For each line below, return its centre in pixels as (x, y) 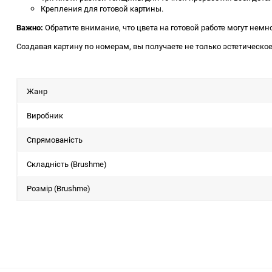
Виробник (45, 115)
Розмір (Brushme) (59, 188)
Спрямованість (55, 140)
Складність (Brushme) (67, 164)
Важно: (30, 27)
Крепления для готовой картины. (102, 8)
